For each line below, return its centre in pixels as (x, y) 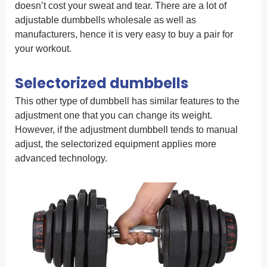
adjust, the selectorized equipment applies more (115, 144)
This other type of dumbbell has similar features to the (127, 101)
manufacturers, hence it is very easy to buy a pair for (124, 34)
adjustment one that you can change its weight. (113, 115)
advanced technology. (61, 158)
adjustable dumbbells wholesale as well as (105, 20)
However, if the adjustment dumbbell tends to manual (126, 129)
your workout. (43, 48)
